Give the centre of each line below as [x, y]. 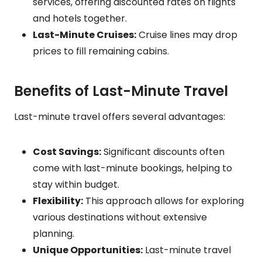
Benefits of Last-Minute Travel [121, 91]
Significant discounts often [163, 151]
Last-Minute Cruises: [85, 35]
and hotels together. [80, 18]
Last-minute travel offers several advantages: [120, 116]
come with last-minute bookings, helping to [132, 168]
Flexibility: [58, 201]
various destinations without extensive [120, 217]
